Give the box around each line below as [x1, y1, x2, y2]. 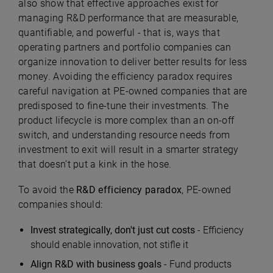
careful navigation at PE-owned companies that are [18, 85, 247, 97]
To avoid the [18, 184, 77, 196]
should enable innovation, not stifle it [30, 239, 188, 251]
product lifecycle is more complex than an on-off [18, 115, 235, 127]
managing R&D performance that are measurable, [18, 12, 239, 24]
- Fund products [161, 258, 232, 271]
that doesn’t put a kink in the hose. [18, 158, 172, 171]
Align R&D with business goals [30, 258, 161, 271]
